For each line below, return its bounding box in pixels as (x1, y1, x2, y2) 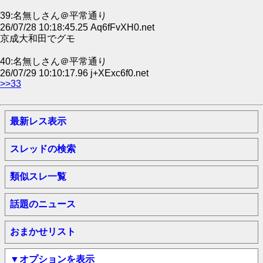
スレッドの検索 (10, 144, 76, 154)
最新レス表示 (10, 116, 66, 126)
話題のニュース (10, 199, 76, 209)
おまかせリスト (10, 227, 76, 237)
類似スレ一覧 (10, 171, 66, 181)
